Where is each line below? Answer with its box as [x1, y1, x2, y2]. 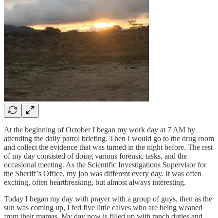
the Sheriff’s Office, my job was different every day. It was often [4, 169, 201, 178]
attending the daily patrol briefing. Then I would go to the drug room [4, 134, 214, 143]
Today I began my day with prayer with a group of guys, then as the [4, 194, 212, 203]
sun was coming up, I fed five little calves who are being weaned [4, 203, 202, 212]
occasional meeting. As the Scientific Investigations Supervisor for [4, 160, 206, 169]
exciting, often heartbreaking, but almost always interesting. [4, 178, 186, 186]
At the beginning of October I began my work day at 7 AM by [4, 125, 195, 134]
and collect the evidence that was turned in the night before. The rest [4, 143, 213, 151]
